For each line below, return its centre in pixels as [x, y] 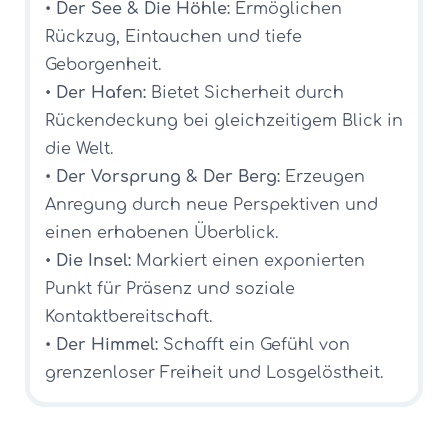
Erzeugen [322, 176]
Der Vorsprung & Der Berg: [168, 176]
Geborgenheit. [103, 64]
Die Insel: [93, 260]
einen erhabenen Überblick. [161, 232]
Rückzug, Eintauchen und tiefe [173, 36]
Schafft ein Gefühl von [254, 344]
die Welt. [79, 148]
